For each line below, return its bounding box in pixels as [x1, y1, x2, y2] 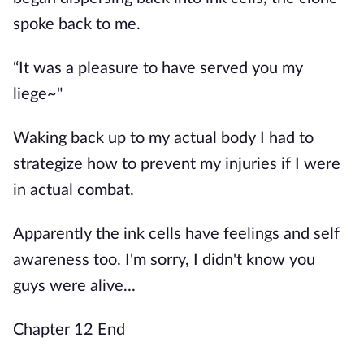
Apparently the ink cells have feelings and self [13, 226, 340, 242]
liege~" [13, 86, 63, 102]
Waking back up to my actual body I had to [13, 130, 314, 146]
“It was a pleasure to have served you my [13, 60, 303, 76]
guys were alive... [13, 278, 136, 294]
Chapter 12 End [13, 322, 125, 338]
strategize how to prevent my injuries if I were [13, 156, 340, 172]
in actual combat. [13, 182, 134, 198]
